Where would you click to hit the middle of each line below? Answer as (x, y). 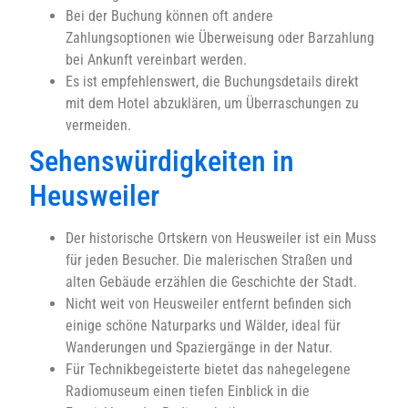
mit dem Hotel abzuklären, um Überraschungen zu (212, 103)
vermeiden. (98, 125)
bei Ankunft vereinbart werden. (156, 59)
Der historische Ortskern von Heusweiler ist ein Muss (221, 238)
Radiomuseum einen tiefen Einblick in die (188, 391)
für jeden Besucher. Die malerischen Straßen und (209, 260)
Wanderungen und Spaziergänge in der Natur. (199, 347)
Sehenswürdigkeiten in (162, 161)
